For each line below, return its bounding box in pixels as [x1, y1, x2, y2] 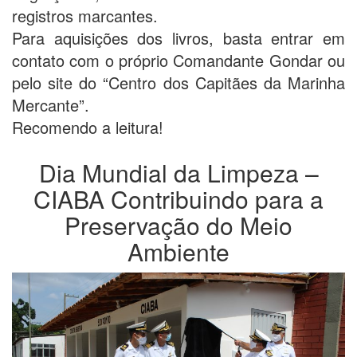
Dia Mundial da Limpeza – [38, 155, 319, 190]
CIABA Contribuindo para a [33, 182, 324, 217]
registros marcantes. [12, 4, 158, 28]
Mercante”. [12, 93, 89, 117]
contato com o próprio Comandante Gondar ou [12, 49, 345, 73]
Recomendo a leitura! [12, 116, 163, 139]
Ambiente [127, 234, 229, 269]
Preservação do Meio [65, 208, 292, 243]
